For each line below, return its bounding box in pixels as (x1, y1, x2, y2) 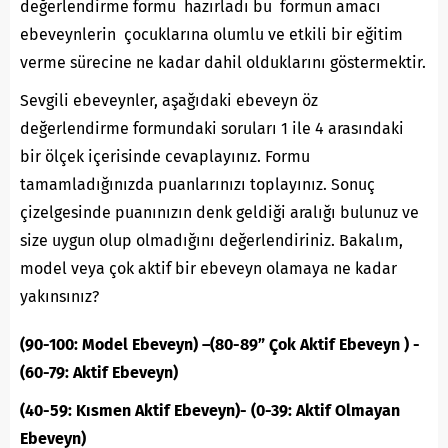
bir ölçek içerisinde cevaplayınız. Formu (20, 147, 310, 167)
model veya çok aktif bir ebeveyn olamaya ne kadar (20, 259, 397, 279)
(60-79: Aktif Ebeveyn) (20, 363, 178, 383)
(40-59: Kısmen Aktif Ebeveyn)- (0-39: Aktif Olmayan (20, 401, 400, 421)
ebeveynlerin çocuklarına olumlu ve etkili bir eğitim (20, 25, 403, 45)
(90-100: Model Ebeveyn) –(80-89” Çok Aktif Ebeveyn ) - (20, 335, 420, 355)
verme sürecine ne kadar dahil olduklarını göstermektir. (20, 53, 426, 73)
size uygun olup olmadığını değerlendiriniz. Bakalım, (20, 231, 403, 251)
